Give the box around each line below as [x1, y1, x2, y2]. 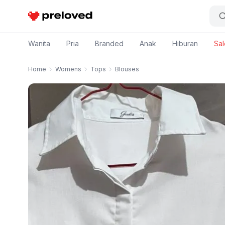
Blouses [115, 65, 139, 73]
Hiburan [172, 39, 198, 48]
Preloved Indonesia [28, 13, 96, 22]
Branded [95, 39, 124, 48]
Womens [55, 65, 81, 73]
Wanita [28, 39, 50, 48]
